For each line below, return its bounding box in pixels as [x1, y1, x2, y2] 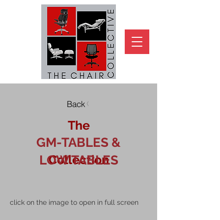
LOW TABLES [39, 153, 118, 167]
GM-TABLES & [36, 135, 121, 150]
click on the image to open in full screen [10, 198, 138, 206]
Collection [48, 152, 109, 167]
